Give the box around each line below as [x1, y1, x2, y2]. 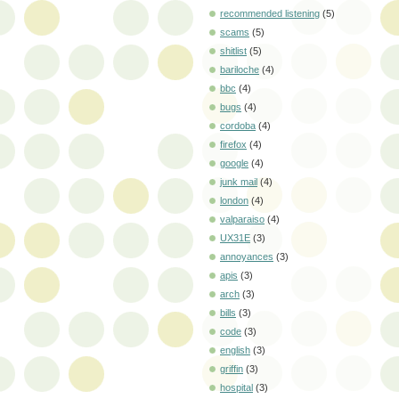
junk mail [220, 175, 257, 187]
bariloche [220, 63, 259, 75]
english [220, 344, 250, 355]
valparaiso [220, 213, 265, 224]
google [220, 157, 248, 168]
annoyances [220, 250, 273, 262]
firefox [220, 138, 247, 150]
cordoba [220, 119, 256, 131]
